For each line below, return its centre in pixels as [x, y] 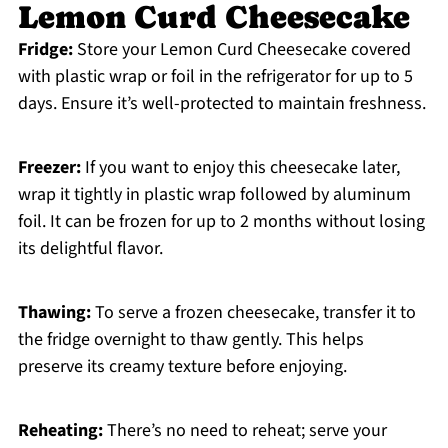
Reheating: [60, 431]
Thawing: [54, 313]
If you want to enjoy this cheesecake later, [240, 168]
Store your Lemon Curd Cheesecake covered [241, 50]
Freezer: [49, 168]
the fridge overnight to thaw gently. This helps [190, 340]
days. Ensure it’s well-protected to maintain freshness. [221, 104]
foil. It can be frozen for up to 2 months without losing [221, 222]
